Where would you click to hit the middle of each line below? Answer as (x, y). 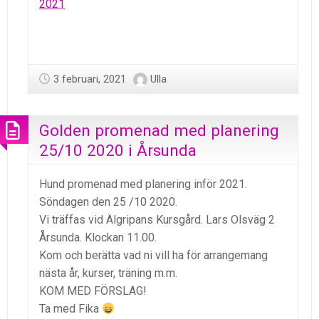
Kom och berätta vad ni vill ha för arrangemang (153, 256)
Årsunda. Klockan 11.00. (98, 238)
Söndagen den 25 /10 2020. (108, 202)
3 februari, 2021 (90, 79)
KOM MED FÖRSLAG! (93, 291)
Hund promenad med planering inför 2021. (143, 184)
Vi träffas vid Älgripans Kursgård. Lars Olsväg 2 (157, 220)
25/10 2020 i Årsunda (118, 151)
